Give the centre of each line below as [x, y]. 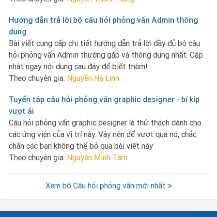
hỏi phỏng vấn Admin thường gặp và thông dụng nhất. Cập [106, 55]
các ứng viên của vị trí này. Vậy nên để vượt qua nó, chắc [103, 134]
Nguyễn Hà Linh [93, 78]
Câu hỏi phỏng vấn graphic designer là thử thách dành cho [105, 123]
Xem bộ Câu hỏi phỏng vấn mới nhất [106, 186]
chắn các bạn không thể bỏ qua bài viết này [81, 146]
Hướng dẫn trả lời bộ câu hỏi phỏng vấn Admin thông [103, 20]
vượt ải [21, 111]
